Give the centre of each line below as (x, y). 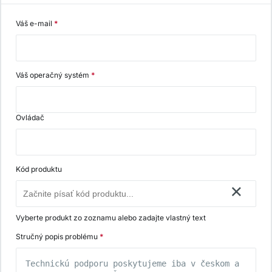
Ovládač (30, 117)
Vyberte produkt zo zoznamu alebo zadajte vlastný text (111, 217)
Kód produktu (39, 169)
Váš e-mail (35, 23)
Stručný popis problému (58, 236)
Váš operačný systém (53, 75)
